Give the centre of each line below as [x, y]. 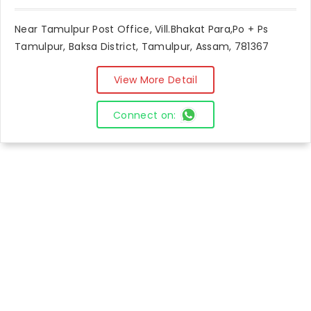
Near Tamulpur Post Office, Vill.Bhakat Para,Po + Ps [142, 29]
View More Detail [155, 79]
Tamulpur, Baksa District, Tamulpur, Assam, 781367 [142, 47]
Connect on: [145, 115]
